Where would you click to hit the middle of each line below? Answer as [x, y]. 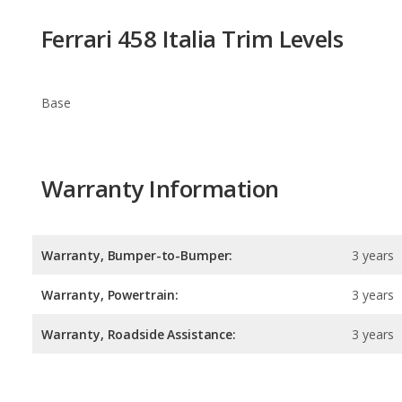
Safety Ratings [118, 332]
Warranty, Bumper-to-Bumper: [137, 175]
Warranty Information [160, 107]
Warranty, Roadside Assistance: [139, 254]
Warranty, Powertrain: [110, 214]
